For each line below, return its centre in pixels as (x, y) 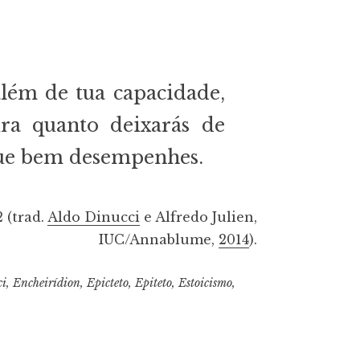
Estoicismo (205, 283)
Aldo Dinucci (94, 217)
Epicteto (107, 283)
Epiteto (153, 283)
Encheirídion (46, 283)
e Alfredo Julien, (198, 217)
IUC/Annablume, (159, 240)
